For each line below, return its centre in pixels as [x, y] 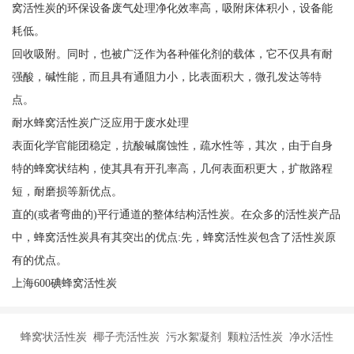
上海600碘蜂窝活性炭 [64, 282]
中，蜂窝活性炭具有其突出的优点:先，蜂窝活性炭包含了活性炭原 [173, 237]
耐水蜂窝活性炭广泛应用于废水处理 [100, 122]
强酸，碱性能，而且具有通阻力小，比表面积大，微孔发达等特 [166, 76]
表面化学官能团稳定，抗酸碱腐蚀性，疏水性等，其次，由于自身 [172, 145]
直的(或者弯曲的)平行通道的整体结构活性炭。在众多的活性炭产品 [176, 214]
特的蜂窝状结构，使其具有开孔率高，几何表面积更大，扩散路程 [172, 168]
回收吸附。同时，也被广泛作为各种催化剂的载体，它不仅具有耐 [172, 53]
